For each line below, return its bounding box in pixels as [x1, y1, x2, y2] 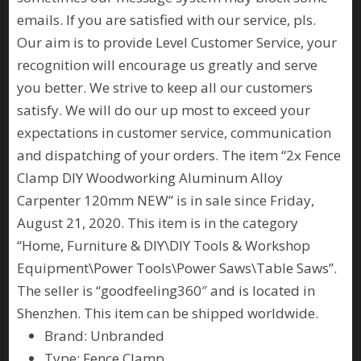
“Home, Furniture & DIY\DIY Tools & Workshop [17, 236, 311, 255]
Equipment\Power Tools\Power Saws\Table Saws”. [17, 259, 338, 277]
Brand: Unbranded [44, 326, 165, 345]
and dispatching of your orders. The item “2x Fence [17, 146, 342, 164]
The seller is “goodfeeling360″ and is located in [17, 281, 316, 300]
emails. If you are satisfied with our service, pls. [17, 10, 317, 29]
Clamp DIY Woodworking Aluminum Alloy [17, 168, 284, 187]
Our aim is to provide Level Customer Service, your [17, 33, 338, 52]
